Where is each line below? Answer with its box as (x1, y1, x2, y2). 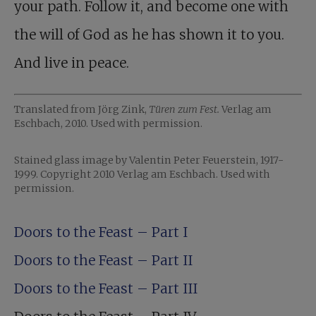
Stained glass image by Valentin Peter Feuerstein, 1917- (14, 153, 284, 166)
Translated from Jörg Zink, (14, 102, 149, 116)
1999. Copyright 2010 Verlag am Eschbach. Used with (14, 167, 270, 181)
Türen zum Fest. (149, 102, 219, 116)
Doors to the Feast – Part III (14, 279, 197, 297)
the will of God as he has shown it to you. (14, 26, 284, 44)
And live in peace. (14, 54, 129, 72)
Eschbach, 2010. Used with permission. (14, 116, 202, 130)
